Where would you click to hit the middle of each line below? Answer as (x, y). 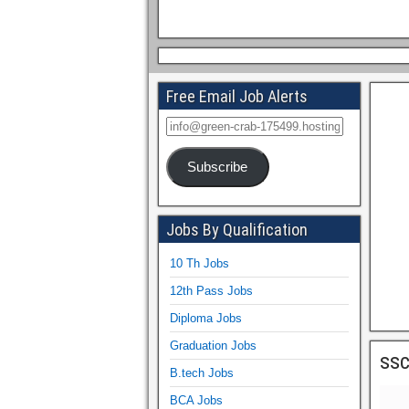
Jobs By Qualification (237, 229)
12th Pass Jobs (211, 290)
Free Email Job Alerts (237, 96)
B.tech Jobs (202, 372)
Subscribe (218, 167)
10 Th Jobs (199, 263)
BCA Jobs (196, 400)
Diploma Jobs (206, 318)
